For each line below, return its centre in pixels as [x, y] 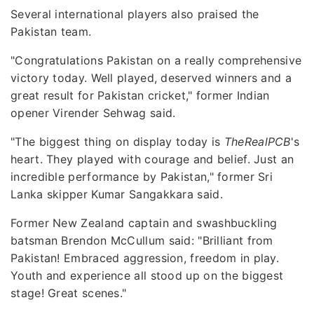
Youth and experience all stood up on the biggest [147, 275]
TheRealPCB [257, 141]
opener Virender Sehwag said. [93, 112]
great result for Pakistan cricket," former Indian [140, 95]
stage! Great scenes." [69, 293]
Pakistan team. [51, 31]
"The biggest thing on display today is [117, 141]
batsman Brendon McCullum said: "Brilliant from [142, 240]
